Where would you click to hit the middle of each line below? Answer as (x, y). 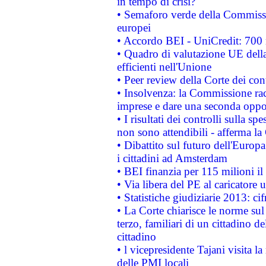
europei (134, 28)
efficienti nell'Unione (164, 67)
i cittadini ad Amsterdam (172, 158)
